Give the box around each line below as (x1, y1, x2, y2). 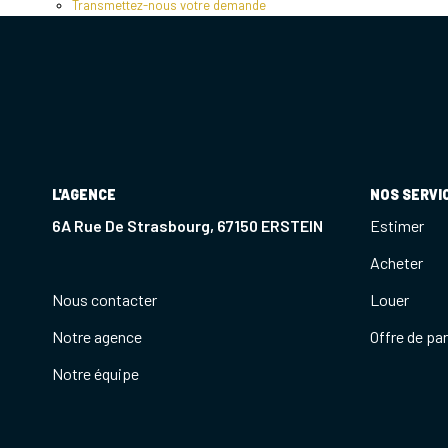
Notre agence (52, 327, 142, 346)
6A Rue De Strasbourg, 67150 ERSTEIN (52, 216, 323, 235)
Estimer (369, 216, 424, 235)
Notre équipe (52, 364, 139, 383)
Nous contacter (52, 290, 157, 309)
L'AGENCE (52, 185, 116, 203)
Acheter (369, 253, 423, 272)
